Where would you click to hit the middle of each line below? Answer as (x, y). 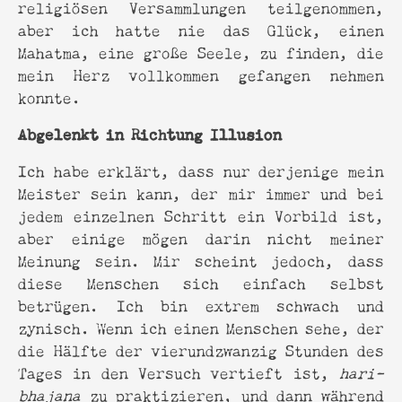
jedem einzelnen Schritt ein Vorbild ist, (201, 214)
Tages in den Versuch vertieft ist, (179, 371)
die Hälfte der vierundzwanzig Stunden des (201, 349)
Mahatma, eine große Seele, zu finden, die (201, 51)
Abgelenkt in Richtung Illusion (150, 132)
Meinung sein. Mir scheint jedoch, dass (201, 259)
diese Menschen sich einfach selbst (201, 282)
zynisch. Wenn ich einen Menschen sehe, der (201, 327)
